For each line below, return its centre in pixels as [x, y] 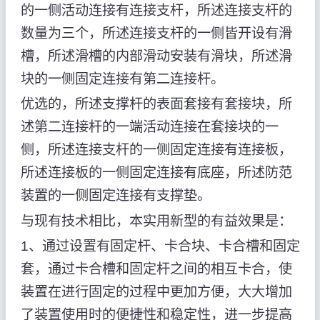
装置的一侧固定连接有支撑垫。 [115, 196]
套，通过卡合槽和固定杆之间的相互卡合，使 [156, 269]
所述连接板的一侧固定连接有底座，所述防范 [156, 173]
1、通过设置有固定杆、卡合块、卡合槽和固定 [160, 246]
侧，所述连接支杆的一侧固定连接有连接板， [156, 150]
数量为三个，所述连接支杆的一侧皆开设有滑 [156, 34]
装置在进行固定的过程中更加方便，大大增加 [156, 291]
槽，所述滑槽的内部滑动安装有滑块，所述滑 [156, 56]
